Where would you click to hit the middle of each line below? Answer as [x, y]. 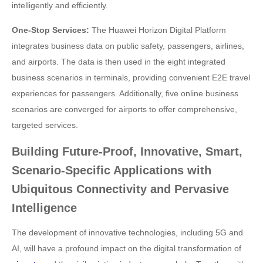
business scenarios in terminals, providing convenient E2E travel [131, 77]
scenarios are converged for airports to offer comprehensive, [124, 109]
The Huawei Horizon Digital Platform [158, 30]
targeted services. [45, 125]
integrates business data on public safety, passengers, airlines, [128, 46]
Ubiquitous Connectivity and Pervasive [120, 189]
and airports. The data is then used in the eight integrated [119, 62]
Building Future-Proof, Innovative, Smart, [127, 151]
